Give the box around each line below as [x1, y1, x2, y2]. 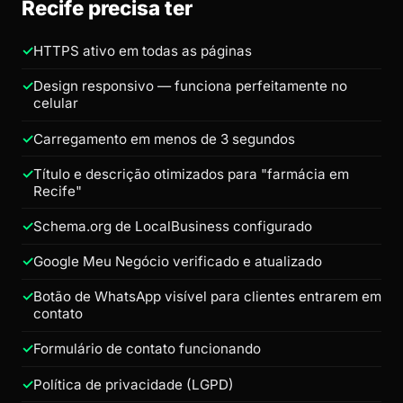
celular [33, 94, 78, 112]
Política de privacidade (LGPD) [33, 375, 234, 393]
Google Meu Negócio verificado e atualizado [33, 253, 322, 271]
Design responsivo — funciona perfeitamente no [33, 77, 347, 95]
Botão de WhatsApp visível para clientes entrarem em [33, 288, 381, 306]
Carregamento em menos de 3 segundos [33, 130, 295, 148]
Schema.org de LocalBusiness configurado [33, 217, 312, 235]
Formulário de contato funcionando [33, 340, 261, 358]
